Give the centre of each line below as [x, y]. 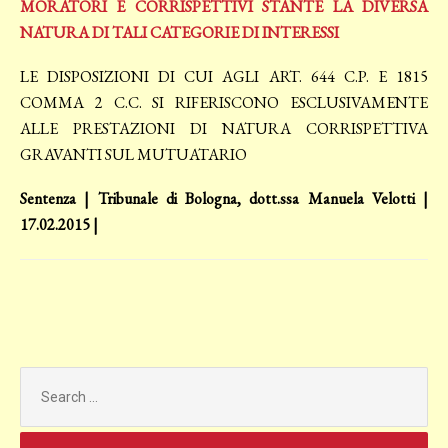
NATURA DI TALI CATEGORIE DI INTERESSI [179, 33]
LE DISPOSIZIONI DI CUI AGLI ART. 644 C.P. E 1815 [224, 77]
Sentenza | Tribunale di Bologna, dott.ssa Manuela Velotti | [224, 199]
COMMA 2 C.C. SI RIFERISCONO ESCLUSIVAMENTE [224, 103]
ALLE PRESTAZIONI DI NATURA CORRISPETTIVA [224, 129]
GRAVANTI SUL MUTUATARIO [133, 155]
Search [42, 376]
